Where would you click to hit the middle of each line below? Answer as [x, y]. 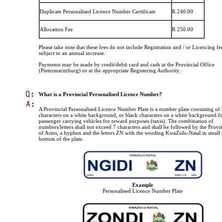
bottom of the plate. [61, 139]
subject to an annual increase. [72, 53]
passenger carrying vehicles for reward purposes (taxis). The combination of [126, 121]
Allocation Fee [56, 29]
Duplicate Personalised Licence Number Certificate [98, 12]
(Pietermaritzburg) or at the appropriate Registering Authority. [110, 71]
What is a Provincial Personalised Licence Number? [100, 94]
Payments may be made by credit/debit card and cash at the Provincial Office [127, 65]
